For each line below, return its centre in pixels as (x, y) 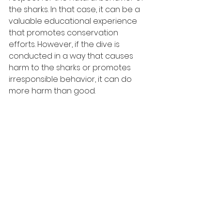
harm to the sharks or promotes (71, 68)
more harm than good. (52, 91)
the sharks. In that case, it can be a (75, 10)
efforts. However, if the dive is (65, 45)
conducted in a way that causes (72, 56)
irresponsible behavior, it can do (71, 79)
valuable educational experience (74, 21)
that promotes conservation (64, 33)
